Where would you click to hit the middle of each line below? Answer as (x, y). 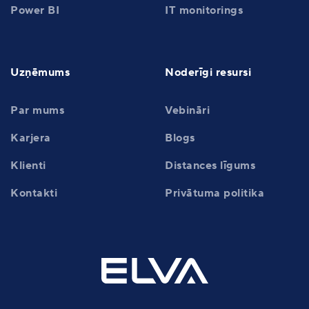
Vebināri (187, 110)
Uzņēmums (40, 72)
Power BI (35, 10)
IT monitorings (204, 10)
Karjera (31, 138)
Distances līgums (210, 166)
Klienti (28, 166)
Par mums (37, 110)
